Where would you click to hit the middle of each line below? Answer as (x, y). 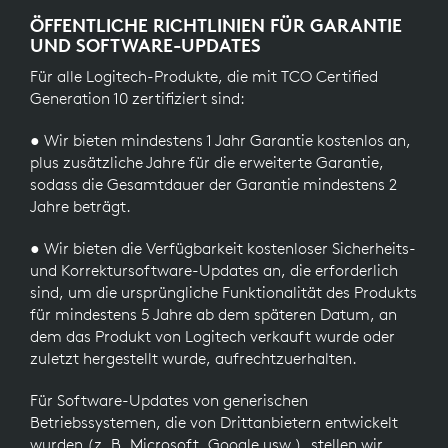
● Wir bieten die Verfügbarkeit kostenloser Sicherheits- (223, 248)
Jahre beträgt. (80, 206)
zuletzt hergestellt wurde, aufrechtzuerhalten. (193, 358)
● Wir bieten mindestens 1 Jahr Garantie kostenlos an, (220, 140)
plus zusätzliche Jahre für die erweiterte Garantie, (207, 162)
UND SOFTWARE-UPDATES (145, 45)
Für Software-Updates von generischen (169, 400)
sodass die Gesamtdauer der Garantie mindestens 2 (213, 184)
